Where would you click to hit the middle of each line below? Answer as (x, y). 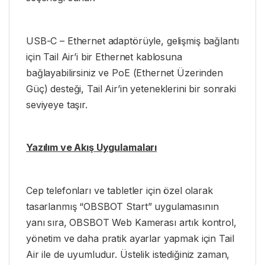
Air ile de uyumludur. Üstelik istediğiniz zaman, (128, 254)
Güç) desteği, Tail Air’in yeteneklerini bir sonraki (131, 88)
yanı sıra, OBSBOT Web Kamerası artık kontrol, (131, 222)
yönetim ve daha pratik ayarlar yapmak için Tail (130, 238)
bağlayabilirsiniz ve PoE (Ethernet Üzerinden (125, 72)
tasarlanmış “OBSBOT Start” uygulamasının (122, 206)
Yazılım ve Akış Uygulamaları (92, 148)
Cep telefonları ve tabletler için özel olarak (119, 190)
